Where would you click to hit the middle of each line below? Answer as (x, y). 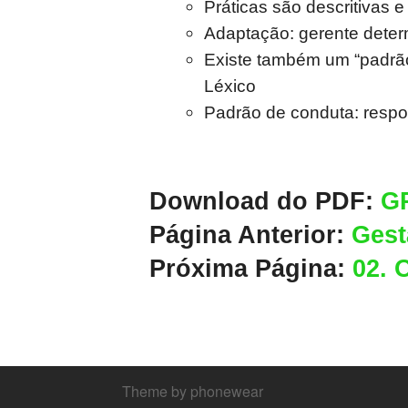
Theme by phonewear (193, 392)
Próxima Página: (251, 269)
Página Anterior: (250, 235)
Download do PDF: (265, 202)
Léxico (230, 87)
